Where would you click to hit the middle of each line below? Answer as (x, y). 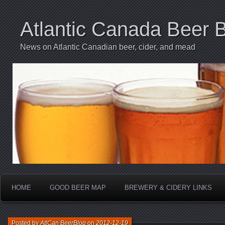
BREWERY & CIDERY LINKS (168, 188)
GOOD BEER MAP (78, 188)
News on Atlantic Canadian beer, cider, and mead (108, 47)
